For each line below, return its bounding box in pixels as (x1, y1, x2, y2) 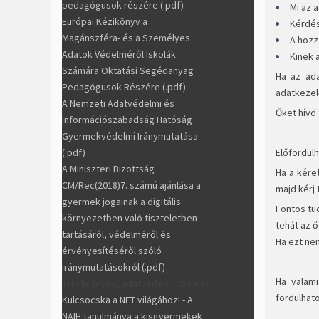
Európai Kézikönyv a (62, 14, 147, 28)
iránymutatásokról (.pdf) (62, 260, 165, 273)
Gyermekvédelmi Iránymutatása (62, 129, 198, 142)
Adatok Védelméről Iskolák (62, 47, 176, 61)
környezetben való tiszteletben (62, 211, 197, 224)
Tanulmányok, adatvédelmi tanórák (62, 276, 210, 290)
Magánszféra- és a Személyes (62, 31, 190, 44)
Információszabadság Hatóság (62, 113, 192, 126)
